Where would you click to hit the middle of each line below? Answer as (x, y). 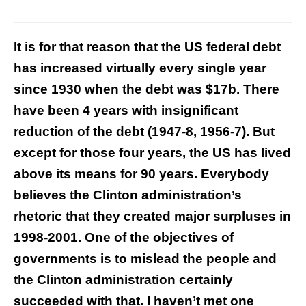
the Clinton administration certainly (123, 279)
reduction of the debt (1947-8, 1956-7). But (144, 131)
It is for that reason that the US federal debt (147, 46)
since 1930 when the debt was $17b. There (147, 89)
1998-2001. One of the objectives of (124, 237)
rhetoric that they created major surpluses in (152, 216)
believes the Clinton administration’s (128, 195)
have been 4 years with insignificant (126, 110)
